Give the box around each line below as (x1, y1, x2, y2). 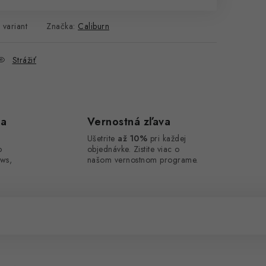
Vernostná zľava (87, 114, 170, 129)
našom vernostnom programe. (87, 154, 198, 166)
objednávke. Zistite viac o (87, 143, 180, 155)
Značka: (46, 20, 78, 32)
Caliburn (78, 20, 109, 32)
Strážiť (12, 54, 36, 66)
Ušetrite (87, 132, 118, 144)
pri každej (147, 132, 186, 144)
